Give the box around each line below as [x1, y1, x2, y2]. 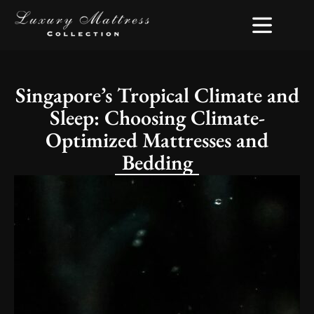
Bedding [121, 149, 193, 176]
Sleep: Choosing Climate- [49, 104, 265, 131]
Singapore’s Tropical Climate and [15, 81, 299, 109]
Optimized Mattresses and [46, 126, 268, 153]
